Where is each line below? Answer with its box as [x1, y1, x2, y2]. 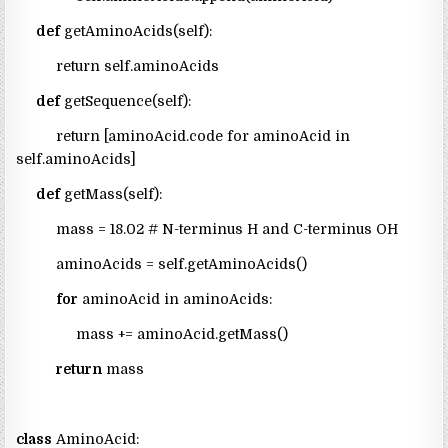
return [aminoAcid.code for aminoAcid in [16, 128, 351, 145]
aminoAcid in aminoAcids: [78, 291, 273, 308]
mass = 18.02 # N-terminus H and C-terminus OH [16, 221, 399, 238]
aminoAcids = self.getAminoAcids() [16, 256, 308, 273]
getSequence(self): [60, 93, 192, 110]
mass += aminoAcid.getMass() [16, 326, 289, 343]
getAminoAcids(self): [60, 23, 213, 40]
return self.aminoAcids [16, 58, 220, 75]
